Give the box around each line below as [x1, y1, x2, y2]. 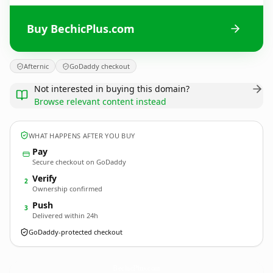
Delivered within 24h [32, 211, 98, 220]
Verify [32, 172, 57, 184]
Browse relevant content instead [34, 96, 166, 107]
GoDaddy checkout [69, 62, 130, 71]
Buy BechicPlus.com [27, 21, 135, 36]
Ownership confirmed [32, 184, 102, 193]
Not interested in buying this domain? [34, 83, 190, 94]
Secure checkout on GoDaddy [32, 157, 126, 166]
